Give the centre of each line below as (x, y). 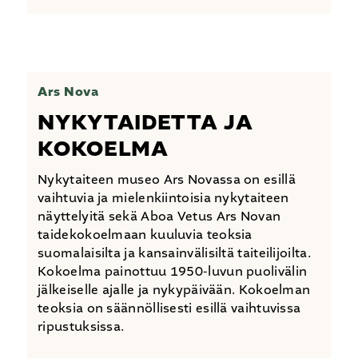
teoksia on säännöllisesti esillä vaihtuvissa (169, 308)
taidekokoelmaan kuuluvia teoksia (145, 235)
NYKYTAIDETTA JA (145, 123)
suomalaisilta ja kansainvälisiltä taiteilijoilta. (174, 253)
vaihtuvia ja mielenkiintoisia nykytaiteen (163, 198)
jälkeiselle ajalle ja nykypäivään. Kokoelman (174, 290)
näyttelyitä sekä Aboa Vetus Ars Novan (159, 217)
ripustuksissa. (81, 327)
